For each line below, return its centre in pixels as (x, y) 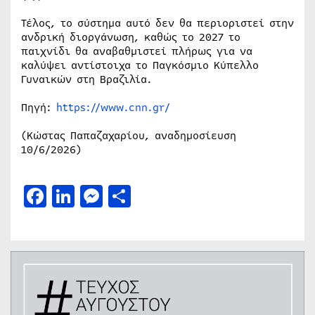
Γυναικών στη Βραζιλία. (86, 79)
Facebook (96, 195)
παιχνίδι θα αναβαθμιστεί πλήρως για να (137, 51)
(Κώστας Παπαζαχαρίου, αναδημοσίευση (129, 135)
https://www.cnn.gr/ (113, 107)
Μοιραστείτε (199, 195)
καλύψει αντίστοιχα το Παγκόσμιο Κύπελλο (140, 65)
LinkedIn (123, 195)
